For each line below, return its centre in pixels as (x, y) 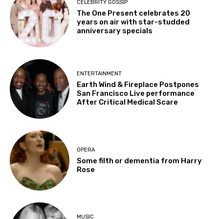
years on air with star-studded (133, 22)
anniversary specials (115, 31)
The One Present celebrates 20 (134, 13)
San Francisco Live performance (136, 94)
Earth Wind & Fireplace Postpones (138, 85)
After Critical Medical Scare (128, 102)
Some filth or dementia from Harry (140, 161)
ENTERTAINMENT (99, 74)
